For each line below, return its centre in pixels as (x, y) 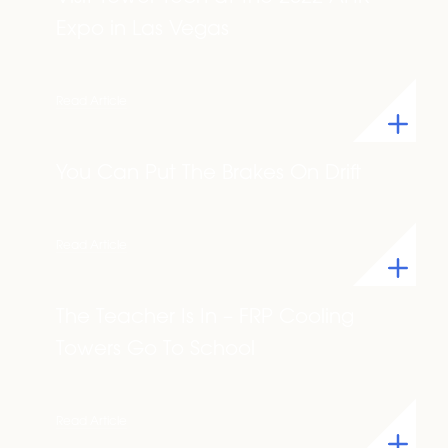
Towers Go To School (155, 350)
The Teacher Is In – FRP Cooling (205, 318)
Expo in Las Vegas (142, 30)
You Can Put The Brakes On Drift (208, 174)
